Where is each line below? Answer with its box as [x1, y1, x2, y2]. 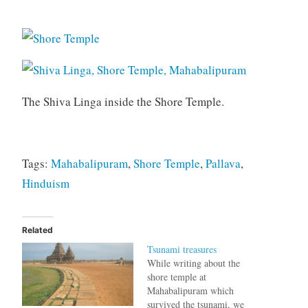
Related [21, 224, 53, 235]
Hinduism [21, 175, 69, 191]
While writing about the [147, 256, 240, 269]
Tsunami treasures [147, 242, 217, 256]
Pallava [205, 155, 241, 171]
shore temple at [147, 269, 206, 283]
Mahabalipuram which [147, 283, 234, 297]
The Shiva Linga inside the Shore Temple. [21, 93, 224, 109]
